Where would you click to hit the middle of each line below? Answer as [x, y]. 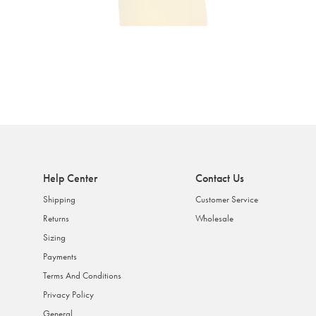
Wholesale [215, 218]
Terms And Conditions [83, 275]
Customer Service [227, 199]
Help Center [71, 178]
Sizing [55, 237]
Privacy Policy [69, 294]
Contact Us [220, 178]
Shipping [60, 199]
